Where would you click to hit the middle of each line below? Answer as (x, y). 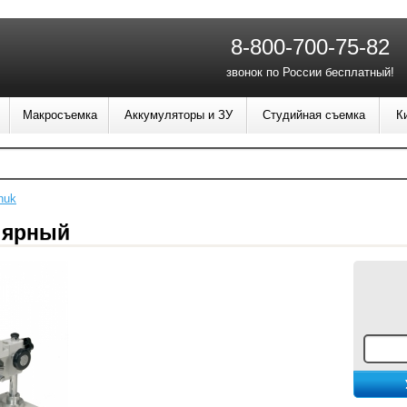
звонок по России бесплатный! (310, 72)
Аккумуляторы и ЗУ (178, 115)
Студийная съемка (313, 115)
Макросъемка (60, 115)
